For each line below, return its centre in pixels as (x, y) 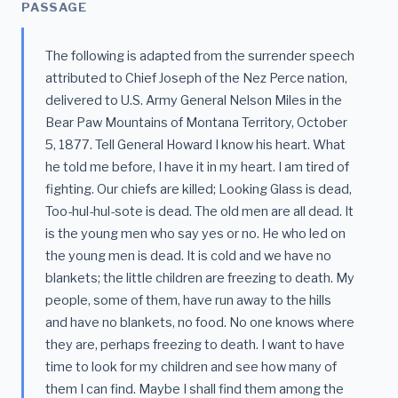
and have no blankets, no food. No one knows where (200, 323)
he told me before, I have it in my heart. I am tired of (197, 167)
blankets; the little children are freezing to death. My (200, 279)
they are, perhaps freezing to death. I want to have (195, 345)
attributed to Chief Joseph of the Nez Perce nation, (196, 79)
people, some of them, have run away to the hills (188, 301)
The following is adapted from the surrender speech (200, 56)
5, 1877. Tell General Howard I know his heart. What (195, 145)
